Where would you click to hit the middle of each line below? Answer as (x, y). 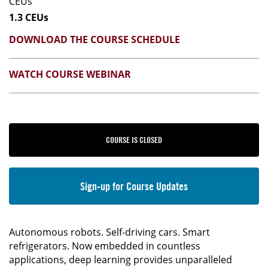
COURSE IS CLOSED (134, 140)
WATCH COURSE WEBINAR (70, 74)
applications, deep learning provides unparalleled (121, 260)
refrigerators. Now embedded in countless (105, 246)
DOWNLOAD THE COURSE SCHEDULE (95, 40)
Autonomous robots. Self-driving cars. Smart (109, 232)
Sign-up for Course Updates (134, 186)
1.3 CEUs (29, 18)
